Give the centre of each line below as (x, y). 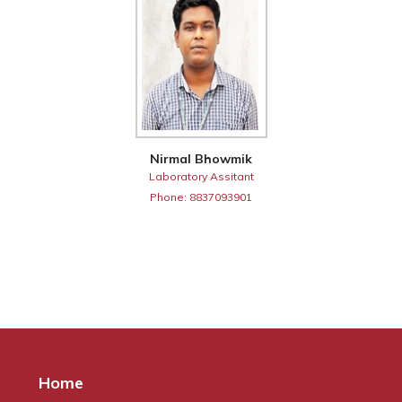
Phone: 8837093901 (201, 197)
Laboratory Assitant (201, 176)
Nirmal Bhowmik (201, 158)
